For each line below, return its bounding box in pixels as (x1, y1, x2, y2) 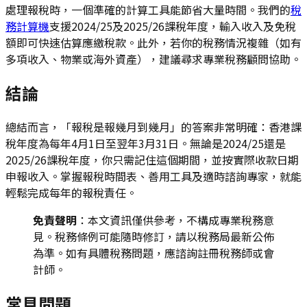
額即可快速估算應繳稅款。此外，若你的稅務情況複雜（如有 (5, 34, 302, 51)
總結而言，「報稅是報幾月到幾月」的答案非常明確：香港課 (5, 119, 302, 136)
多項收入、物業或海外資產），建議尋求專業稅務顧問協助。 (5, 51, 302, 68)
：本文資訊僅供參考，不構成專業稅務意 (77, 212, 274, 229)
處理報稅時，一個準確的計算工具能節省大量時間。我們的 (5, 1, 291, 19)
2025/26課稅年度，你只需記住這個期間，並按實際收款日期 (5, 151, 299, 169)
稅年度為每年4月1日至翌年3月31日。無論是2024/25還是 (5, 135, 286, 152)
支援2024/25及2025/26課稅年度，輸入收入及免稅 (49, 18, 296, 35)
